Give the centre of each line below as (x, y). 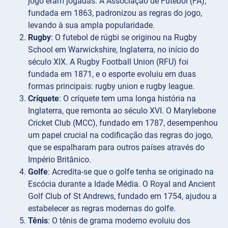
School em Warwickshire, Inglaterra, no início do (113, 50)
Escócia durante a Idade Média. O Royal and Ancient (122, 184)
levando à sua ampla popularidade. (91, 25)
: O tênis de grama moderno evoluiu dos (119, 221)
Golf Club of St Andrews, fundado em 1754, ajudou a (122, 196)
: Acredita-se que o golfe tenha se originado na (131, 172)
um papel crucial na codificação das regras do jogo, (120, 135)
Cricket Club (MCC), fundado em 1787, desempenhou (123, 123)
